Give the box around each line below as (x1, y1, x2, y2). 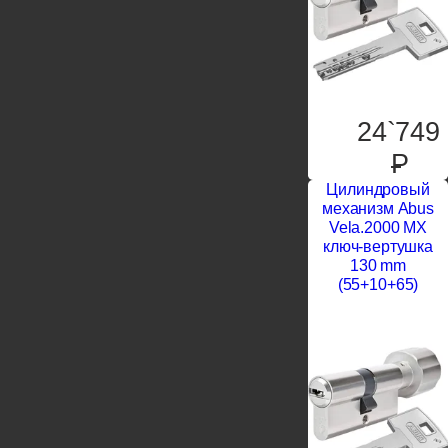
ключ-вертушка (323, 238, 433, 256)
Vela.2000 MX (328, 219, 428, 237)
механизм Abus (322, 200, 434, 218)
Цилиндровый (326, 181, 430, 199)
